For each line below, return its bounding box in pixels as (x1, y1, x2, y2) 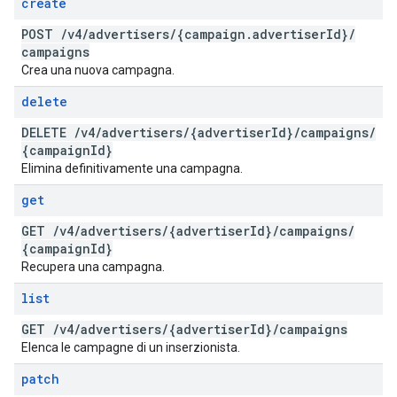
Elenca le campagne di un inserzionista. (21, 340, 240, 354)
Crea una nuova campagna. (21, 63, 175, 77)
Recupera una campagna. (21, 260, 165, 274)
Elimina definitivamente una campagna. (21, 161, 243, 175)
